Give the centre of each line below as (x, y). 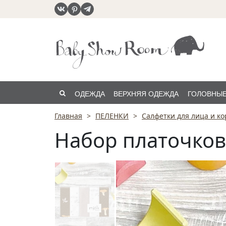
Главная (68, 116)
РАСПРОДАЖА (99, 117)
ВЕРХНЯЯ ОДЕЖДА (146, 94)
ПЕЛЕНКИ (112, 116)
